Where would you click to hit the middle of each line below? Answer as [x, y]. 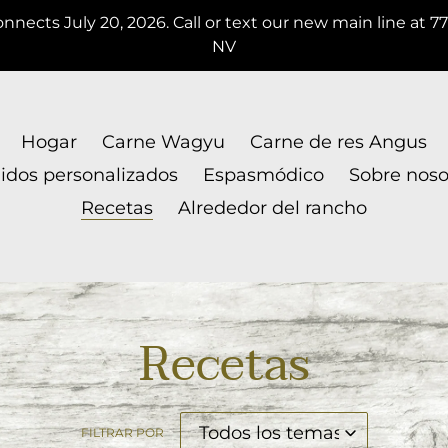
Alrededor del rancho [272, 208]
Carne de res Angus [338, 142]
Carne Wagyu [163, 142]
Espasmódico [263, 175]
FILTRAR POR [122, 432]
